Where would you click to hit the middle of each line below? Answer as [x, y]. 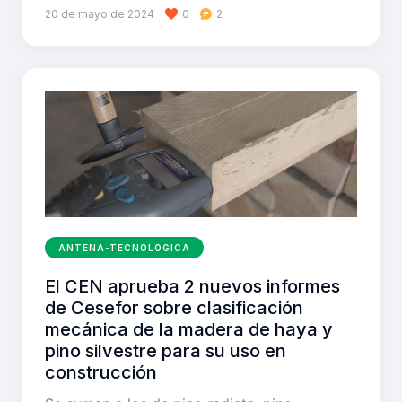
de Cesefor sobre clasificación [174, 308]
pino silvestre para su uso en [166, 351]
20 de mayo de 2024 [100, 13]
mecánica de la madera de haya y [189, 330]
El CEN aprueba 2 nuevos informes [192, 287]
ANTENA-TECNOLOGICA [124, 248]
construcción [101, 373]
